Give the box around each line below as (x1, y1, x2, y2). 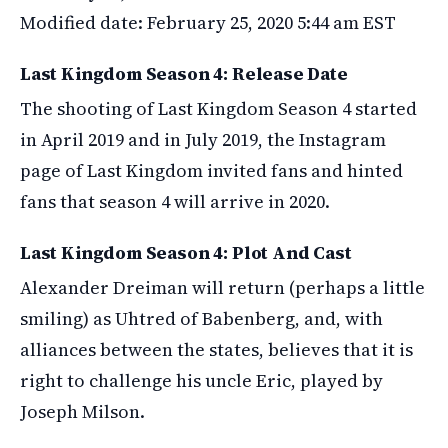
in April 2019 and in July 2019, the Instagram (20, 127, 386, 152)
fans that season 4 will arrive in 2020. (20, 189, 330, 214)
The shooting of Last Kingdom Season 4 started (20, 96, 417, 121)
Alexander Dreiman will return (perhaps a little (20, 275, 425, 300)
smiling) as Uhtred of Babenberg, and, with (20, 306, 383, 331)
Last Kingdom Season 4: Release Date (20, 61, 348, 86)
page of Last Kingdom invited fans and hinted (20, 158, 403, 183)
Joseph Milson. (20, 399, 145, 424)
